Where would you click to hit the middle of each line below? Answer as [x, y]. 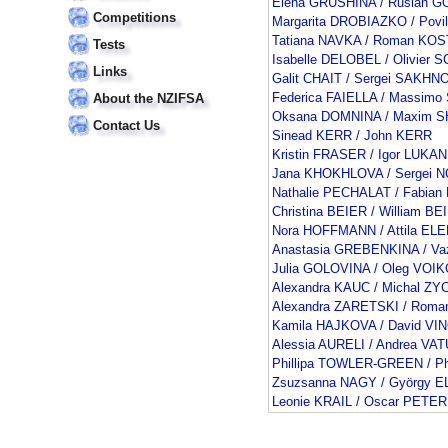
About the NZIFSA [148, 98]
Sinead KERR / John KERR [352, 136]
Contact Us [126, 125]
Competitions [134, 17]
